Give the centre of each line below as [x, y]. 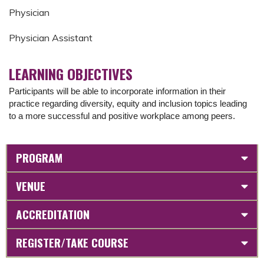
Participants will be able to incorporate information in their [117, 91]
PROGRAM [39, 157]
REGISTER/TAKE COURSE [72, 242]
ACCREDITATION [53, 214]
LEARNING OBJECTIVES [71, 73]
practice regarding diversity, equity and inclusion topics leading [128, 103]
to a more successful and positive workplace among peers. [122, 116]
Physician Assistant [51, 37]
